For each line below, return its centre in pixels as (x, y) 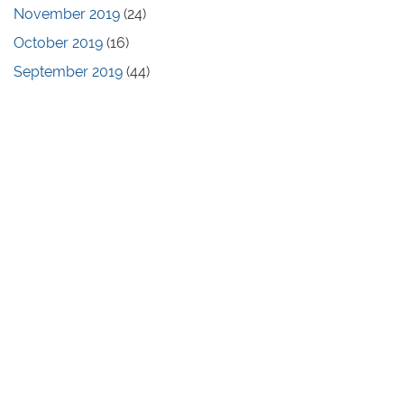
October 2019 (58, 42)
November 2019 (67, 14)
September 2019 (68, 71)
